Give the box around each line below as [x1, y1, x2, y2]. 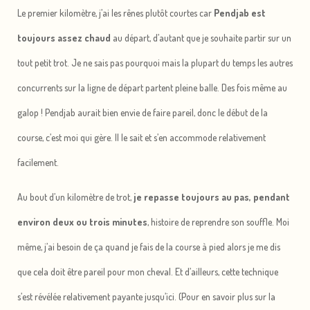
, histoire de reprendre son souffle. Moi [147, 215, 289, 228]
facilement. [17, 156, 59, 168]
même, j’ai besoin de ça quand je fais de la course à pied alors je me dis [17, 240, 280, 253]
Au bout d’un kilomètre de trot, [17, 190, 134, 203]
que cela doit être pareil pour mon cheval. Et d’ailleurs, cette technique [17, 265, 278, 277]
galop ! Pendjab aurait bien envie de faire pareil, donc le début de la [17, 106, 268, 118]
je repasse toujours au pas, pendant [134, 190, 290, 203]
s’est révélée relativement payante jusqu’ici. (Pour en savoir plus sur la [17, 290, 275, 302]
